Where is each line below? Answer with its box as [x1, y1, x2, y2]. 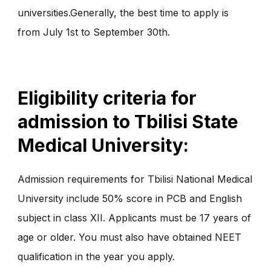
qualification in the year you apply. [18, 250, 175, 263]
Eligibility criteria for [18, 87, 197, 109]
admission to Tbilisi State [18, 111, 238, 133]
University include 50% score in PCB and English [18, 192, 242, 205]
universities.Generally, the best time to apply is [18, 6, 229, 19]
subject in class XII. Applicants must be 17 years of [18, 212, 251, 224]
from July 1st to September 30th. [18, 25, 170, 38]
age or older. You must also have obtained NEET [18, 231, 241, 244]
